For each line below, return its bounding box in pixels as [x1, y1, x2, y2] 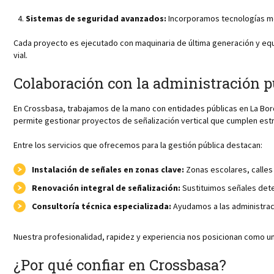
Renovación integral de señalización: [32, 182, 180, 193]
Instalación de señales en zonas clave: [32, 163, 184, 175]
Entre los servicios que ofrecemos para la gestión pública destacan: [13, 139, 262, 150]
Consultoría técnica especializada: [32, 200, 171, 212]
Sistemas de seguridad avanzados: [26, 12, 166, 24]
